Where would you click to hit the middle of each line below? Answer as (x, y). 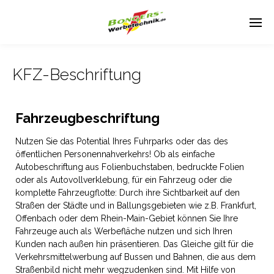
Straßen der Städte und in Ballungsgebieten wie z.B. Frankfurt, (136, 206)
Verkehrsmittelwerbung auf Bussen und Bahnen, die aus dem (135, 257)
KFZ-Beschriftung (77, 75)
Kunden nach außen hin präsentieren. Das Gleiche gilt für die (134, 244)
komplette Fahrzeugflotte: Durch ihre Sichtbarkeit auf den (128, 193)
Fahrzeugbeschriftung (87, 118)
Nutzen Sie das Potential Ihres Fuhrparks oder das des (122, 141)
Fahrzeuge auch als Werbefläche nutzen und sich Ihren (124, 231)
